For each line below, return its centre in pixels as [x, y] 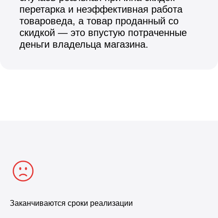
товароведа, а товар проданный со [99, 21]
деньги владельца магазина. [84, 44]
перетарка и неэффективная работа [101, 9]
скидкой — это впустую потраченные [103, 33]
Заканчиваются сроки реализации [71, 203]
